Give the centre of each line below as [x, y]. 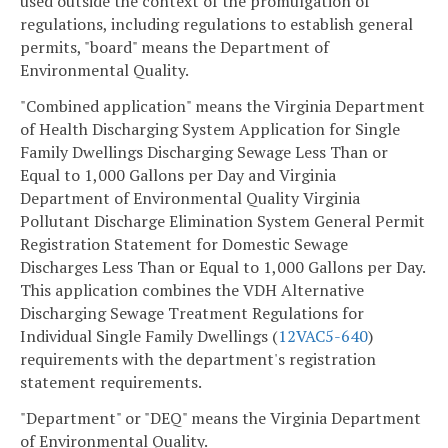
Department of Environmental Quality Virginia [190, 198]
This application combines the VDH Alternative [192, 290]
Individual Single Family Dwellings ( [149, 336]
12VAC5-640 [323, 336]
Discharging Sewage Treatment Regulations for [192, 313]
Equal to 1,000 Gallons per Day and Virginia [178, 175]
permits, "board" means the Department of [174, 47]
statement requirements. [111, 382]
